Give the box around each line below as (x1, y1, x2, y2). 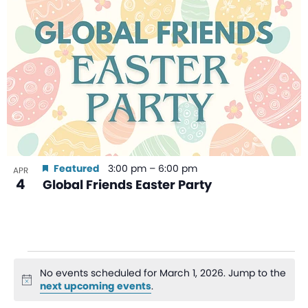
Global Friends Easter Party (43, 176, 212, 194)
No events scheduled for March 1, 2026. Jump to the (40, 266, 287, 280)
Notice (21, 278, 52, 292)
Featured (54, 162, 100, 176)
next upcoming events (40, 279, 152, 294)
